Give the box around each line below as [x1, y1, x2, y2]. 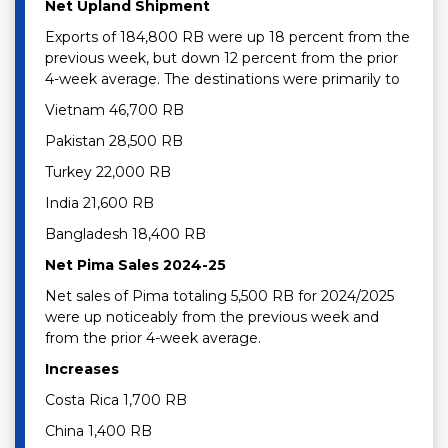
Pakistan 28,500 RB [45, 132, 183, 151]
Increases [45, 360, 119, 379]
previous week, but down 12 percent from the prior [45, 49, 398, 68]
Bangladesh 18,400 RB [45, 225, 210, 244]
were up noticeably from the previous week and [45, 308, 379, 327]
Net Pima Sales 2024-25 [45, 256, 226, 275]
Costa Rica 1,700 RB [45, 391, 187, 410]
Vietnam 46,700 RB [45, 101, 184, 120]
